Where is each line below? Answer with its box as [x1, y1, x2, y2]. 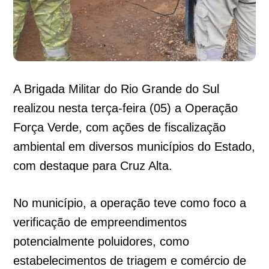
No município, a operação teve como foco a [13, 196, 247, 210]
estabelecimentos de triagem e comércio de [13, 254, 247, 268]
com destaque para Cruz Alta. [13, 159, 173, 173]
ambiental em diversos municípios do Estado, [13, 140, 256, 154]
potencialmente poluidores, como [13, 235, 190, 249]
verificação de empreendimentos [13, 216, 187, 229]
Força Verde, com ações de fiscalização [13, 121, 226, 134]
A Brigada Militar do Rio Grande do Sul [13, 82, 220, 96]
